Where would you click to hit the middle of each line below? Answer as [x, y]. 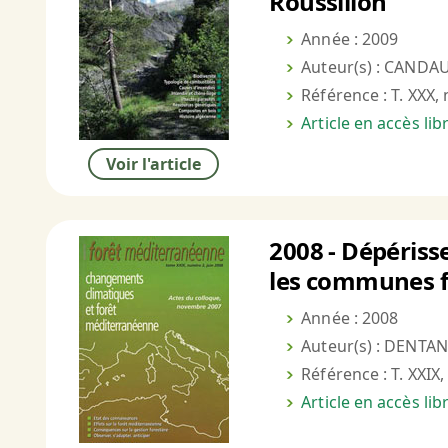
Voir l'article [154, 164]
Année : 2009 [350, 39]
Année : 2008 [350, 318]
